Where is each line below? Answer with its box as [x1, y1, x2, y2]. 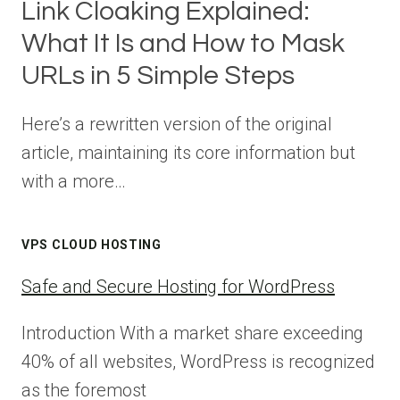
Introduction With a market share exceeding [21, 321, 363, 344]
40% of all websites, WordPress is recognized [21, 350, 375, 372]
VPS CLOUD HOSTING [21, 237, 162, 252]
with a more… [21, 170, 126, 192]
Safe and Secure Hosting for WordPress [21, 275, 335, 297]
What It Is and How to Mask [21, 29, 345, 57]
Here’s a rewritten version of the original [21, 112, 332, 135]
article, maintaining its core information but [21, 141, 355, 163]
